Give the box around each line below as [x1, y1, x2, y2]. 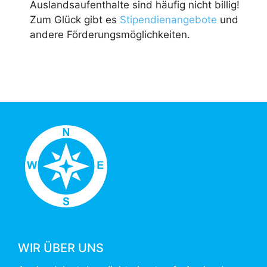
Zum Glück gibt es [30, 14, 120, 26]
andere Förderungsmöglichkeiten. [30, 29, 190, 41]
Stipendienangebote [120, 14, 217, 26]
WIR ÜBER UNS [18, 241, 104, 256]
